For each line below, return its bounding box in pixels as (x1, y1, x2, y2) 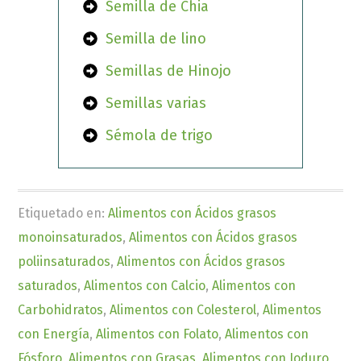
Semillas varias (106, 94, 207, 113)
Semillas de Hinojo (106, 62, 232, 81)
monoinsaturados (18, 230, 123, 246)
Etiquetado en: (18, 205, 109, 222)
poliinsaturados (18, 254, 111, 270)
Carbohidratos (18, 302, 104, 318)
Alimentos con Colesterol (110, 302, 257, 318)
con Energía (18, 326, 90, 342)
